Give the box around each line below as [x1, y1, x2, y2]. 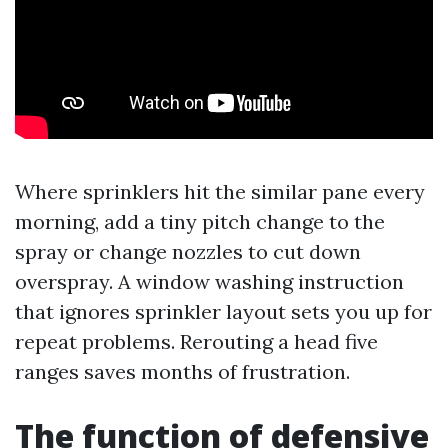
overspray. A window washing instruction [15, 269, 404, 294]
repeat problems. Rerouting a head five [15, 329, 378, 354]
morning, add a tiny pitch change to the [15, 209, 385, 234]
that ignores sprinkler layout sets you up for [15, 299, 432, 324]
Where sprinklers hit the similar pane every [15, 179, 425, 204]
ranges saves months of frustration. [15, 359, 350, 384]
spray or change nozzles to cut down [15, 239, 361, 264]
